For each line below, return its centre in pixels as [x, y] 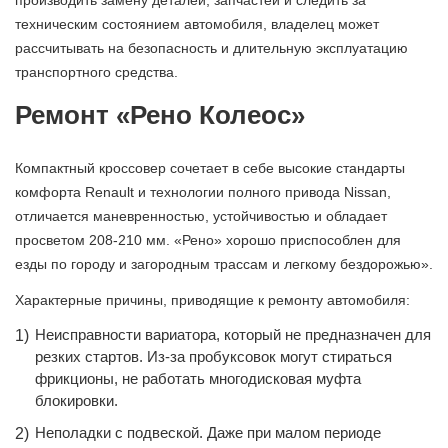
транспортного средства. [96, 72]
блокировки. [76, 400]
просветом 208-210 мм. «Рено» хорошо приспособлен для [208, 240]
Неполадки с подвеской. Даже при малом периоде [208, 432]
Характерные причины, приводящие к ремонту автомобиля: [212, 300]
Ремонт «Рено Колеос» [160, 115]
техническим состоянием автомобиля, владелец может [197, 24]
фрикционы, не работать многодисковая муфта [198, 378]
